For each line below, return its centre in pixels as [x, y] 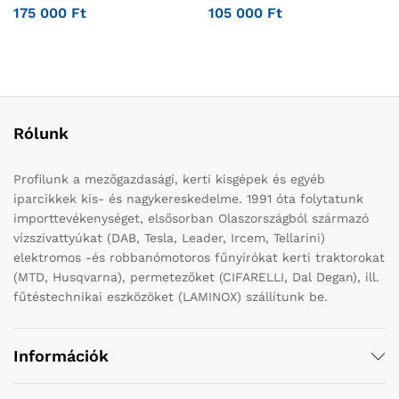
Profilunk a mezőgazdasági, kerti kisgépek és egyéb [169, 179]
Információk [61, 356]
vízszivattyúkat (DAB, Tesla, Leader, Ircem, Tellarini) [169, 238]
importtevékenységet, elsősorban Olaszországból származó [191, 219]
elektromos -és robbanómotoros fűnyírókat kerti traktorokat [199, 258]
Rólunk [41, 134]
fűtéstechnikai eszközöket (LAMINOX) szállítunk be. [171, 297]
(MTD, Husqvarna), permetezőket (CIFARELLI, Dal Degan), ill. [196, 277]
